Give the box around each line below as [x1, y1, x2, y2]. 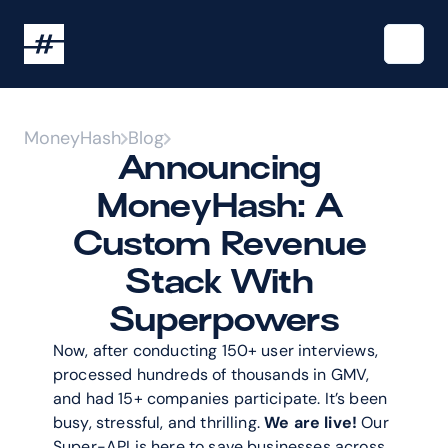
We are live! [264, 412, 358, 433]
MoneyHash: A [96, 186, 343, 225]
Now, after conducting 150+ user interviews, [53, 340, 378, 361]
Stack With [125, 262, 314, 301]
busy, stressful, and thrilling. [53, 412, 265, 433]
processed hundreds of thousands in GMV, [53, 364, 370, 385]
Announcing [117, 148, 321, 187]
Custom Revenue [72, 224, 366, 263]
